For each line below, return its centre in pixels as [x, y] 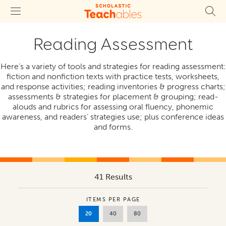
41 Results [113, 177]
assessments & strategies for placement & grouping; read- [113, 97]
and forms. [113, 127]
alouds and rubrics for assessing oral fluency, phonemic [113, 107]
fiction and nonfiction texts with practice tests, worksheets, [113, 76]
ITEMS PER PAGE [113, 199]
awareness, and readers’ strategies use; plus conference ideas [113, 117]
